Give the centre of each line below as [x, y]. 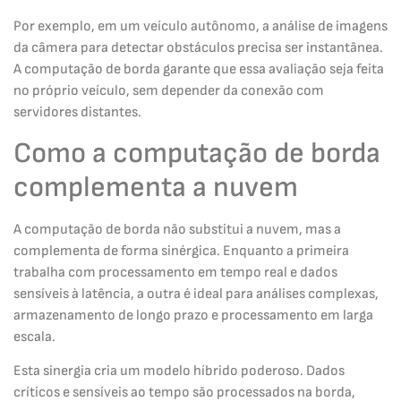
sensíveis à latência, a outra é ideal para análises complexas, [196, 294]
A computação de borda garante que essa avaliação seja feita [199, 70]
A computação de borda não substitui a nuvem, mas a [177, 229]
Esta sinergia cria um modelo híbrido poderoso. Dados [179, 371]
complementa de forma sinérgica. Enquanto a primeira [181, 251]
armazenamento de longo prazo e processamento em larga [193, 315]
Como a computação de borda [197, 153]
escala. [34, 337]
